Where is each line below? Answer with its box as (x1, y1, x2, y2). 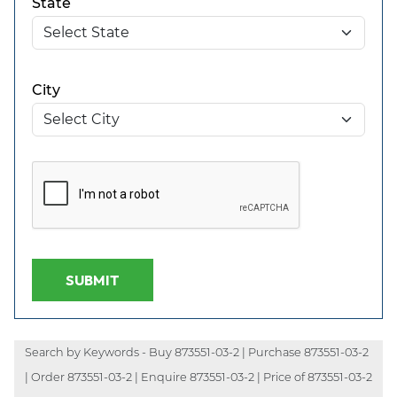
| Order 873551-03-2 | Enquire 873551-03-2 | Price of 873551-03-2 (25, 370, 372, 384)
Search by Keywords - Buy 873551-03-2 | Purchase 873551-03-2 (25, 345, 369, 359)
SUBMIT (65, 270, 120, 289)
